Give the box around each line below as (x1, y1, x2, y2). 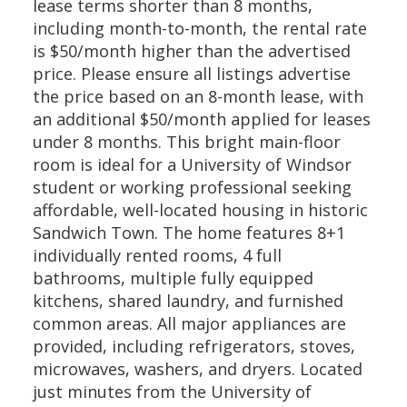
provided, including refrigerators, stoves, (32, 335, 355, 357)
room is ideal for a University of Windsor (32, 154, 352, 175)
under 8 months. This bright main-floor (32, 131, 341, 153)
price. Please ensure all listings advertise (32, 63, 351, 84)
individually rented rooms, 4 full (32, 244, 282, 266)
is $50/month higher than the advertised (32, 40, 351, 62)
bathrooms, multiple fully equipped (32, 267, 313, 289)
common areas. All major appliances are (32, 313, 346, 334)
